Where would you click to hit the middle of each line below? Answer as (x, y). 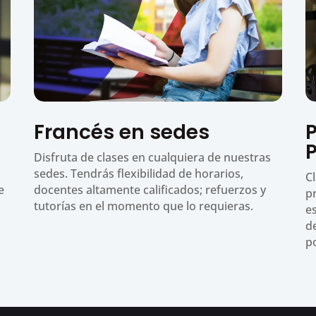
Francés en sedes (122, 132)
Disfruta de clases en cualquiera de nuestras (153, 157)
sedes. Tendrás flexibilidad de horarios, (139, 173)
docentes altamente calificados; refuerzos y (150, 189)
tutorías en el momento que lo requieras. (144, 206)
